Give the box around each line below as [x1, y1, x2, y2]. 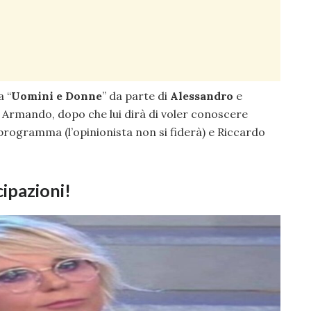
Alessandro [170, 89, 233, 103]
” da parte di [102, 89, 170, 103]
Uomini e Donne [11, 89, 102, 103]
